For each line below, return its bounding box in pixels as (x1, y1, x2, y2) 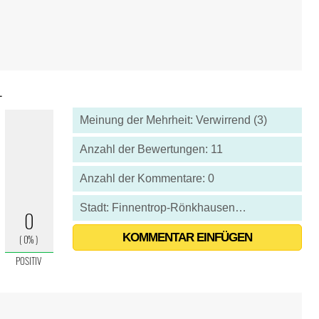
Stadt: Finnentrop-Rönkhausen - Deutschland (234, 202, 246, 214)
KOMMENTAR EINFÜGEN (122, 231, 252, 244)
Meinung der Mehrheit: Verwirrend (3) (79, 114, 267, 126)
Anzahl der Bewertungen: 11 (79, 143, 223, 155)
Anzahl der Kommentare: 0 (79, 172, 214, 184)
